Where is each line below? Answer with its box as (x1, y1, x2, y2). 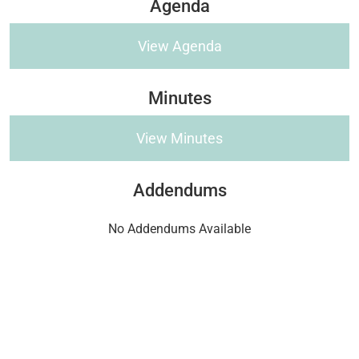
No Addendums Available (108, 220, 251, 236)
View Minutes (136, 129, 223, 147)
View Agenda (137, 37, 222, 54)
